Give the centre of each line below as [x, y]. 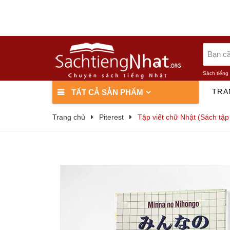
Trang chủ [69, 117]
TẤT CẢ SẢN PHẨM [106, 92]
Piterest [111, 117]
